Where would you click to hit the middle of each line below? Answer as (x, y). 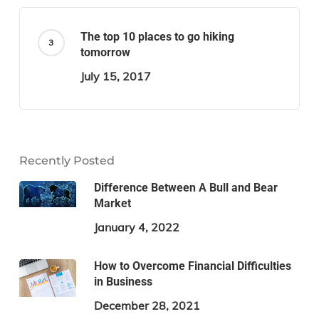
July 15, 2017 (115, 76)
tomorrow (105, 52)
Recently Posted (67, 160)
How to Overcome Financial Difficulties (192, 266)
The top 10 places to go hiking (157, 36)
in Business (123, 281)
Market (112, 203)
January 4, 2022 (136, 227)
